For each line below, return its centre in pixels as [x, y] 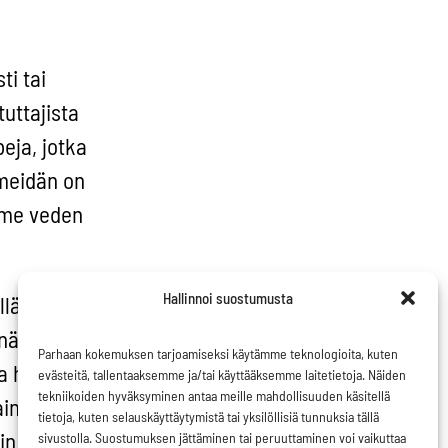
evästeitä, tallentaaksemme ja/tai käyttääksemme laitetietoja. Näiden [222, 374]
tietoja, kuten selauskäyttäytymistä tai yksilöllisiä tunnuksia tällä [208, 416]
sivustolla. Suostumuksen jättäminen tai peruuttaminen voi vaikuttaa [222, 437]
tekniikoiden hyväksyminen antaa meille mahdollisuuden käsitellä [214, 395]
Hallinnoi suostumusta [227, 298]
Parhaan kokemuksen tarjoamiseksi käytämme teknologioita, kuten [218, 353]
